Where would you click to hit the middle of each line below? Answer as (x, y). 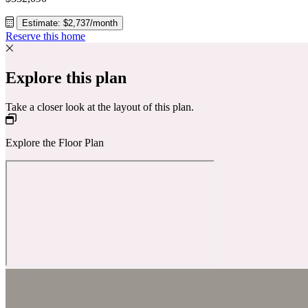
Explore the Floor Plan (55, 142)
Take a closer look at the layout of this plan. (100, 107)
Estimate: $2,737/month (70, 23)
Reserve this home (45, 36)
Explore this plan (66, 77)
